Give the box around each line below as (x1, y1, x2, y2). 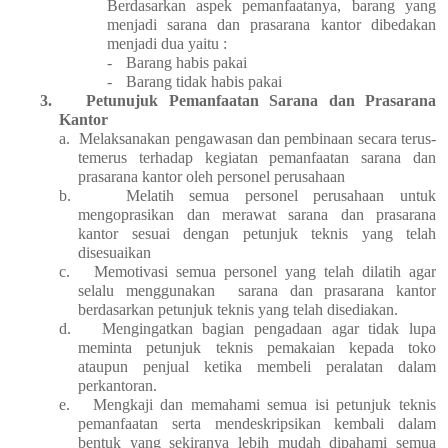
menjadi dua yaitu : (106, 35, 227, 53)
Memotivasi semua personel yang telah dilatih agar (94, 263, 437, 281)
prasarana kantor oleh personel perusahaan (78, 168, 346, 186)
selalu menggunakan (78, 282, 215, 300)
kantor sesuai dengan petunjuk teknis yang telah (78, 225, 436, 243)
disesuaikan (78, 244, 152, 262)
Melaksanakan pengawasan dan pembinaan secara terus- (79, 130, 437, 148)
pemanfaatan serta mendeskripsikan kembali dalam (78, 415, 436, 433)
